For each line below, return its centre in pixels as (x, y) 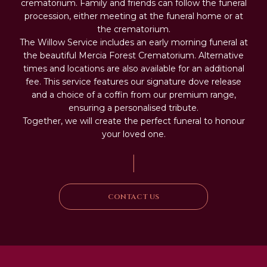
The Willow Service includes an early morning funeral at (133, 43)
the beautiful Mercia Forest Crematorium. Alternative (133, 56)
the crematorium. (133, 30)
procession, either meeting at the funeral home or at (133, 16)
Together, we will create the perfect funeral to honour (133, 121)
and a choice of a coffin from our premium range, (133, 95)
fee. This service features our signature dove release (133, 82)
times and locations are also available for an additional (133, 69)
